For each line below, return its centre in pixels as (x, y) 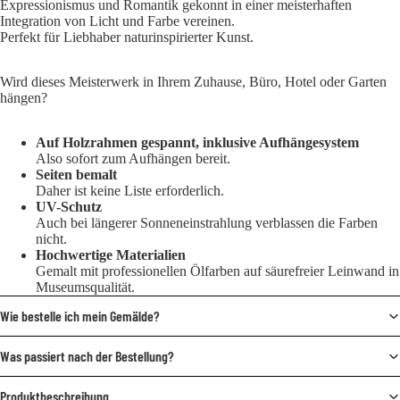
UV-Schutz (69, 206)
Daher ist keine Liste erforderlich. (130, 190)
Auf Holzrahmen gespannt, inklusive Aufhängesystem (197, 142)
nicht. (51, 238)
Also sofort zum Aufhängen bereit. (133, 158)
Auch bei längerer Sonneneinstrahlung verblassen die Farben (207, 222)
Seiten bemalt (76, 174)
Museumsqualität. (85, 287)
